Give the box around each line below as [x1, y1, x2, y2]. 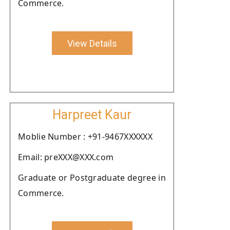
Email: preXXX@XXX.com [18, 151, 114, 163]
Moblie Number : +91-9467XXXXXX [18, 131, 152, 142]
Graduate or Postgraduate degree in [18, 172, 166, 183]
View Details [67, 37, 117, 49]
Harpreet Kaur [52, 107, 131, 122]
